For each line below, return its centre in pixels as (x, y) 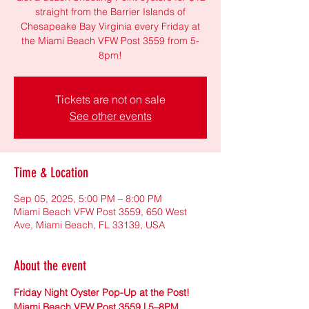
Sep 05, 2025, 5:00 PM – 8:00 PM (88, 198)
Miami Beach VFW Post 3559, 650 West (100, 211)
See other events (110, 116)
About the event (50, 265)
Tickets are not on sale (110, 99)
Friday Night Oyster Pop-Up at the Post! (103, 292)
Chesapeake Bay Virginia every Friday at (110, 26)
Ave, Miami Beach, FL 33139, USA (89, 225)
